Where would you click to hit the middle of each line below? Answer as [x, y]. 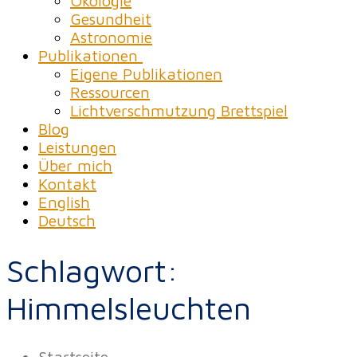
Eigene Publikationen [146, 74]
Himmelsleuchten [129, 307]
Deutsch [67, 220]
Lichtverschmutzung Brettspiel [179, 110]
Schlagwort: [92, 269]
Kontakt [67, 184]
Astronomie [111, 37]
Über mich [75, 165]
